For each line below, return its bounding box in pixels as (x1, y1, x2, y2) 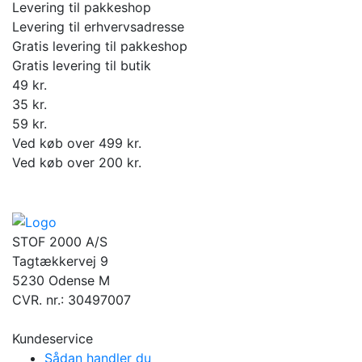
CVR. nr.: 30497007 (12, 291, 131, 308)
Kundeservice (12, 330, 93, 347)
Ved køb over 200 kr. (12, 154, 141, 171)
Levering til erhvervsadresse (12, 19, 184, 36)
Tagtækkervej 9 (12, 252, 108, 269)
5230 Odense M (12, 271, 110, 288)
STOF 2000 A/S (12, 233, 107, 250)
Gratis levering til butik (12, 57, 151, 74)
